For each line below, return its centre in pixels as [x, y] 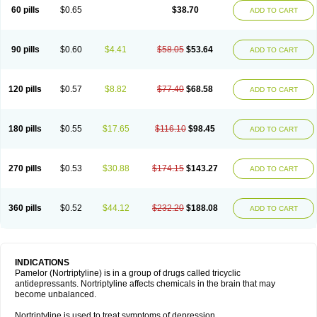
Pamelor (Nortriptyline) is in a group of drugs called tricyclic [128, 273]
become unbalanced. [56, 294]
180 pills [25, 129]
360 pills [25, 208]
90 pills [25, 50]
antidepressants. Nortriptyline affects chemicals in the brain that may [145, 284]
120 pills [25, 89]
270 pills [25, 168]
